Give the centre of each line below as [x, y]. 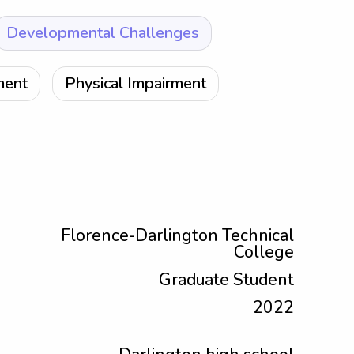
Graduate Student [226, 280]
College [264, 252]
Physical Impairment [136, 83]
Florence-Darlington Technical [177, 235]
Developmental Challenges [103, 33]
